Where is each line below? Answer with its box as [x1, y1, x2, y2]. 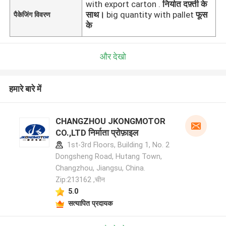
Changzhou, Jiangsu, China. [55, 164, 145, 173]
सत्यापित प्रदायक [68, 199, 112, 207]
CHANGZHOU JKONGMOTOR [55, 116, 165, 127]
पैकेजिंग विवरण [14, 10, 51, 19]
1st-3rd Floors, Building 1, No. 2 [65, 141, 169, 149]
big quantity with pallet [106, 9, 194, 20]
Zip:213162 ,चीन [55, 176, 105, 184]
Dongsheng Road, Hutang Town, [55, 152, 162, 161]
